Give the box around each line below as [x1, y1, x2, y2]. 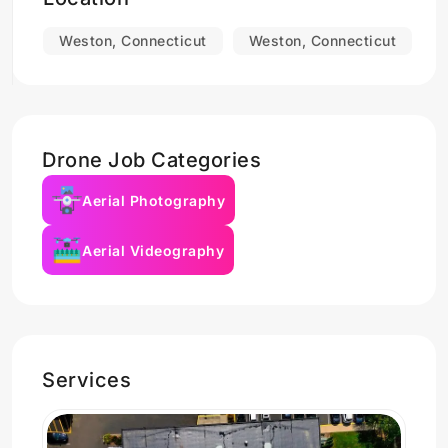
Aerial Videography [82, 241, 224, 259]
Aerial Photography [82, 191, 225, 209]
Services [42, 368, 131, 392]
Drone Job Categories [42, 148, 261, 172]
